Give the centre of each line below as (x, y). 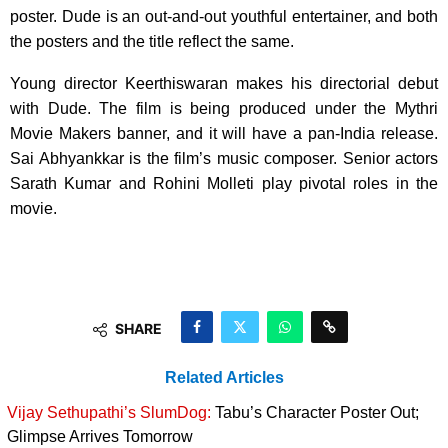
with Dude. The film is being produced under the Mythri (224, 108)
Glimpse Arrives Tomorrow (100, 436)
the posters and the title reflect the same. (152, 41)
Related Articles (224, 377)
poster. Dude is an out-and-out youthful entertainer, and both (224, 16)
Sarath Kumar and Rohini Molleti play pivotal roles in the (224, 183)
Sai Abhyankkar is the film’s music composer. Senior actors (224, 158)
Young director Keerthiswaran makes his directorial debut (224, 83)
